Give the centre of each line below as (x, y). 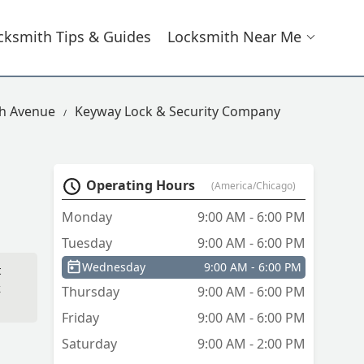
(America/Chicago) (253, 186)
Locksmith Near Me (234, 37)
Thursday (91, 292)
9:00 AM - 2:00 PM (251, 344)
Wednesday (114, 267)
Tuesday (87, 243)
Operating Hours (141, 186)
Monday (87, 217)
